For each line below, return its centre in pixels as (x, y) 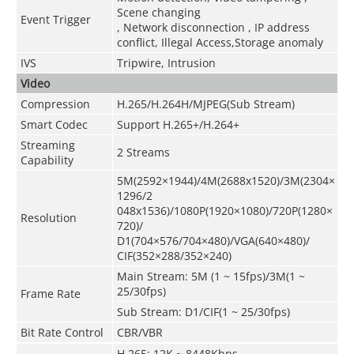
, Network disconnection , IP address (213, 27)
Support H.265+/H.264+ (178, 124)
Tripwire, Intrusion (166, 62)
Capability (47, 160)
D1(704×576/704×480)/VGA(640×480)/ (213, 240)
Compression (55, 104)
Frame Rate (50, 293)
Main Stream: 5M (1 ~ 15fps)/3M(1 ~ (211, 276)
